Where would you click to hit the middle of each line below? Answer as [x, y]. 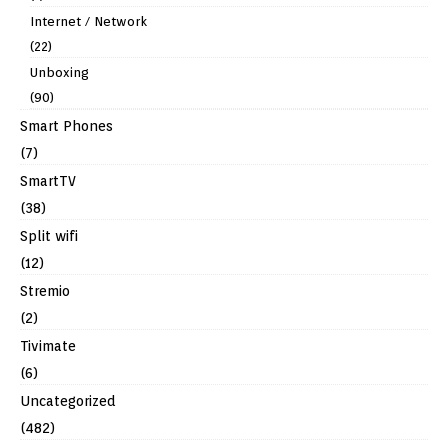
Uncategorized [68, 401]
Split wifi [49, 236]
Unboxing [59, 73]
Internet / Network [88, 22]
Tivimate [48, 346]
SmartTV [48, 181]
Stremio [45, 291]
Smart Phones [66, 126]
